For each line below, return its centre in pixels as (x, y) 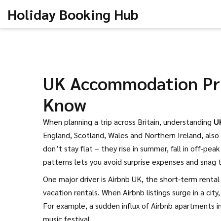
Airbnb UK (125, 179)
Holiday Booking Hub (73, 14)
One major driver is (75, 179)
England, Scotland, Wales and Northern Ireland (122, 135)
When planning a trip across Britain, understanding (128, 122)
